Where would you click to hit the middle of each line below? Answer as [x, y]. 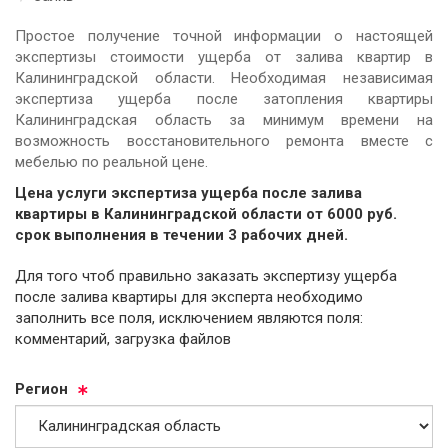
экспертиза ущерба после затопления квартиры [224, 98]
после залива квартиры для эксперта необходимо [189, 296]
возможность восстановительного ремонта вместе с [224, 140]
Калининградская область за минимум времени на [224, 119]
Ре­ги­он [41, 388]
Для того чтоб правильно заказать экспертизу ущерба [139, 275]
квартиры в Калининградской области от [171, 214]
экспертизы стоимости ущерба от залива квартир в [224, 56]
